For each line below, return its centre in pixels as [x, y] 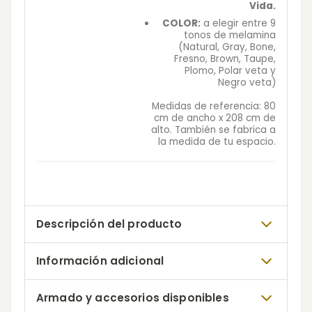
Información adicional [100, 261]
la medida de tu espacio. [217, 142]
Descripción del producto [109, 224]
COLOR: [181, 23]
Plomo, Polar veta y [230, 70]
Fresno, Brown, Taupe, [225, 58]
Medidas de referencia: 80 [214, 107]
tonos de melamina [230, 35]
